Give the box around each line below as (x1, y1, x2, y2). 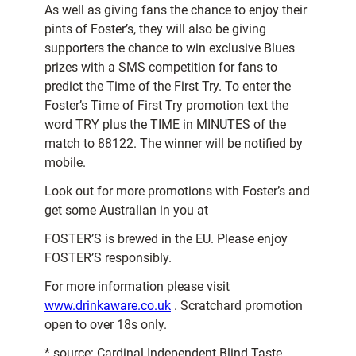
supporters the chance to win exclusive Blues (44, 41, 295, 56)
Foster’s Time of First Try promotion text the (44, 98, 288, 114)
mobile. (44, 155, 86, 171)
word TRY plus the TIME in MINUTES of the (44, 117, 286, 133)
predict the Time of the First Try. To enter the (44, 79, 291, 95)
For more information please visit (44, 279, 230, 295)
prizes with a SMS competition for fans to (44, 60, 277, 75)
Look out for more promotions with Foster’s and (44, 184, 310, 199)
